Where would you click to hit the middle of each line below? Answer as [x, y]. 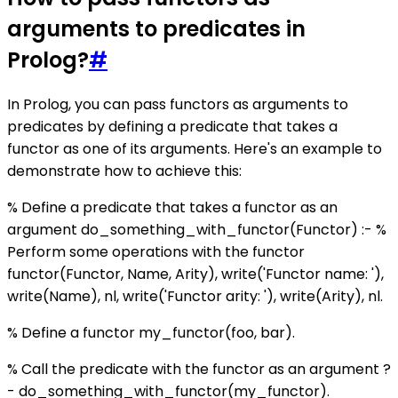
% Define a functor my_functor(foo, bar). [151, 333]
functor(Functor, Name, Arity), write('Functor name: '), [195, 275]
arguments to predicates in [156, 29]
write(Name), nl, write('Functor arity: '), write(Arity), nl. [195, 297]
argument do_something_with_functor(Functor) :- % [197, 230]
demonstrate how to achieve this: [124, 171]
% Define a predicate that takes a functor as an [172, 208]
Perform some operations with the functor [156, 252]
